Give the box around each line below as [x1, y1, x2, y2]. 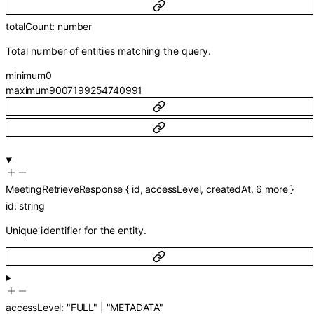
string [19, 200, 45, 212]
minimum [6, 69, 46, 82]
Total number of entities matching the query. [6, 45, 212, 57]
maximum [6, 84, 49, 97]
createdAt [206, 182, 251, 195]
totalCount [6, 20, 53, 33]
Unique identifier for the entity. [6, 224, 147, 237]
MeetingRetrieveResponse [6, 182, 123, 195]
